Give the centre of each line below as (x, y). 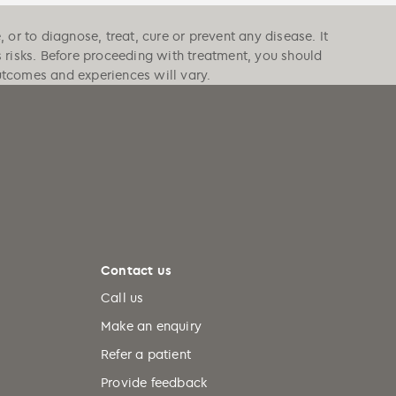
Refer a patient (146, 354)
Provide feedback (154, 383)
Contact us (136, 270)
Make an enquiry (151, 326)
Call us (122, 298)
